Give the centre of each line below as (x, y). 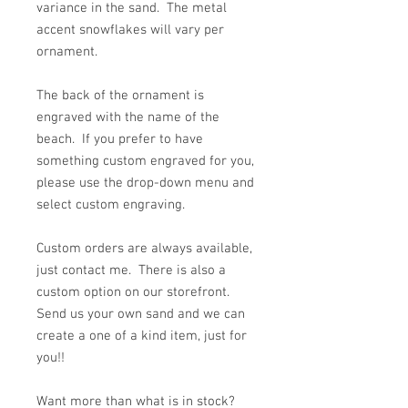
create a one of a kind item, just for (142, 336)
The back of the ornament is (120, 96)
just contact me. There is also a (131, 270)
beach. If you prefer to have (120, 139)
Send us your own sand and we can (141, 314)
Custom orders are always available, (144, 249)
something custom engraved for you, (145, 161)
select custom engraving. (111, 205)
